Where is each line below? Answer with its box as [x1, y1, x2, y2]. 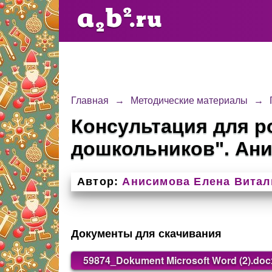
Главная [71, 95, 109, 106]
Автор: [77, 175, 119, 188]
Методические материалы [131, 95, 248, 106]
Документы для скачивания [71, 228, 222, 240]
